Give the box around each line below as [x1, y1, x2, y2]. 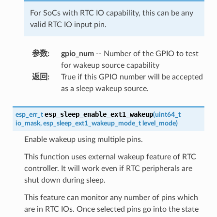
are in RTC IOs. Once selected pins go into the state [24, 205, 199, 213]
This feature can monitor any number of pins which [24, 193, 198, 201]
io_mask [15, 119, 40, 127]
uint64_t [155, 110, 181, 118]
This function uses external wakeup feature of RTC [24, 153, 196, 161]
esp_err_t [15, 110, 43, 118]
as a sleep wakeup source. [61, 84, 149, 93]
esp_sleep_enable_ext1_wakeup [44, 110, 153, 118]
